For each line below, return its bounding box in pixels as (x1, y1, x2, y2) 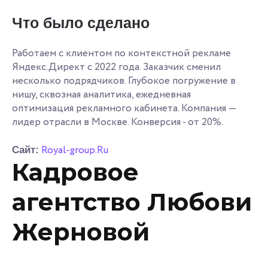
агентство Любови (12, 187, 252, 217)
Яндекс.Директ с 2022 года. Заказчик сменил (12, 59, 221, 75)
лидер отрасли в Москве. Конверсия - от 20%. (12, 114, 223, 130)
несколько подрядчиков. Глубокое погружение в (12, 73, 236, 89)
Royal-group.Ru (41, 142, 108, 158)
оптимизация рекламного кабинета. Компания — (12, 100, 236, 116)
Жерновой (12, 217, 150, 246)
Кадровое (12, 157, 139, 187)
